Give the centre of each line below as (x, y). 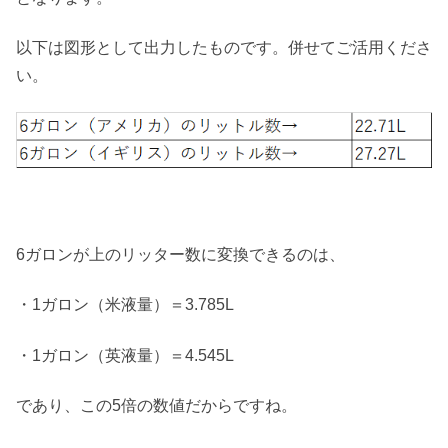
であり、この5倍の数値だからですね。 (156, 406)
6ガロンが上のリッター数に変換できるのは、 (180, 255)
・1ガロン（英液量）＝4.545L (125, 355)
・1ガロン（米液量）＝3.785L (125, 305)
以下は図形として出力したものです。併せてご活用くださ (224, 47)
